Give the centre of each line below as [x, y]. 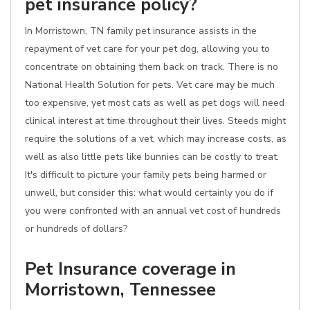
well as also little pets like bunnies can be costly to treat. [152, 157]
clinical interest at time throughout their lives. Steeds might [155, 121]
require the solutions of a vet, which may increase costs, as [156, 139]
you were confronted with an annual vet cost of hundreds [153, 211]
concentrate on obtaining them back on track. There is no [152, 67]
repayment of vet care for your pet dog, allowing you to [147, 49]
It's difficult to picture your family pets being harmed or [146, 175]
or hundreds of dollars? [76, 229]
